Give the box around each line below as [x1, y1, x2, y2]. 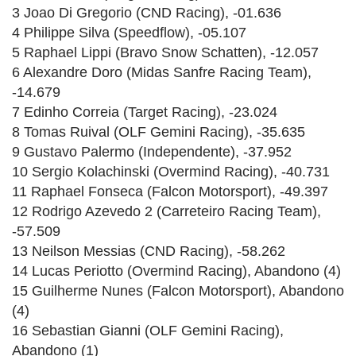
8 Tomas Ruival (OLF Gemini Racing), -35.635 [12, 123, 305, 140]
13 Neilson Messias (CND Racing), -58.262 [12, 242, 285, 259]
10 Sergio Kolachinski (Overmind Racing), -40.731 [12, 163, 330, 180]
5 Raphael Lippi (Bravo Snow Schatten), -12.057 [12, 44, 319, 60]
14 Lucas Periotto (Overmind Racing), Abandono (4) [12, 262, 341, 279]
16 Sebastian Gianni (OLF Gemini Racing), [12, 322, 284, 339]
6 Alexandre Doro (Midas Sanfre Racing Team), [12, 64, 311, 80]
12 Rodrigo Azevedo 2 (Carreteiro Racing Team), [12, 203, 321, 219]
